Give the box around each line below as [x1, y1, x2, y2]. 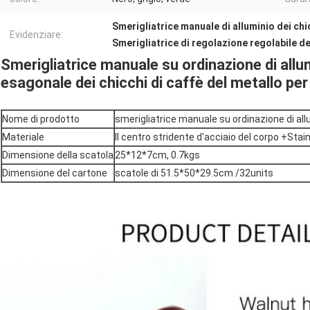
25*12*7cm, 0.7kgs [115, 149, 200, 161]
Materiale [2, 131, 44, 143]
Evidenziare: [10, 29, 63, 41]
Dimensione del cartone [2, 167, 107, 179]
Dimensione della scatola [2, 149, 113, 161]
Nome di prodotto [2, 113, 80, 125]
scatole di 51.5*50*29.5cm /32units [115, 167, 273, 179]
